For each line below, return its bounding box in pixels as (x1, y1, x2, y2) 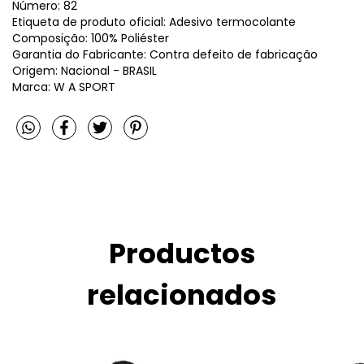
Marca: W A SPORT (12, 78, 115, 95)
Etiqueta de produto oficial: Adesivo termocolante (12, 13, 296, 30)
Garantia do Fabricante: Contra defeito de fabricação (12, 45, 318, 63)
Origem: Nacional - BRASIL (12, 62, 157, 79)
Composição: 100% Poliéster (12, 29, 169, 46)
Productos (108, 234, 256, 274)
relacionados (87, 275, 277, 315)
